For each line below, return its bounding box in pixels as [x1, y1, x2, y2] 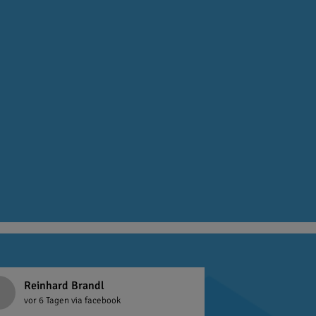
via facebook [71, 295, 121, 307]
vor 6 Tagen [23, 295, 71, 307]
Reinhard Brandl [23, 279, 104, 293]
